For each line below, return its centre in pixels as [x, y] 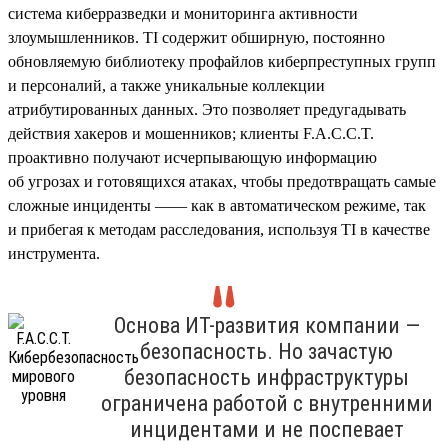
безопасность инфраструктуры [266, 377]
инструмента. [54, 253]
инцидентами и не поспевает [266, 429]
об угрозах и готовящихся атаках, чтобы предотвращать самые [222, 181]
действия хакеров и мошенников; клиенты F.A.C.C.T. [191, 133]
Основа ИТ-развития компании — [266, 325]
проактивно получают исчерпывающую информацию [192, 157]
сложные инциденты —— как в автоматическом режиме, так [217, 205]
